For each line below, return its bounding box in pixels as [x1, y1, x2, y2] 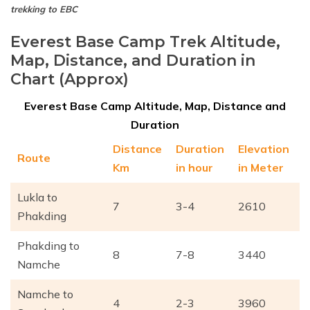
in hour [176, 161, 213, 175]
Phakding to [17, 239, 80, 253]
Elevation [238, 142, 289, 156]
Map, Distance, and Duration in [10, 51, 255, 71]
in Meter [238, 161, 284, 175]
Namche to [17, 287, 73, 302]
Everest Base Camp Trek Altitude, [10, 33, 280, 52]
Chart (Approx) [10, 70, 129, 89]
